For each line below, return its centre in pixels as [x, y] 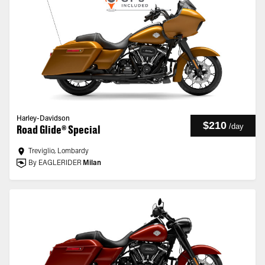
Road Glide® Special [59, 130]
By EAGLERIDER [55, 163]
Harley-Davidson [43, 119]
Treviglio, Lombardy [59, 151]
